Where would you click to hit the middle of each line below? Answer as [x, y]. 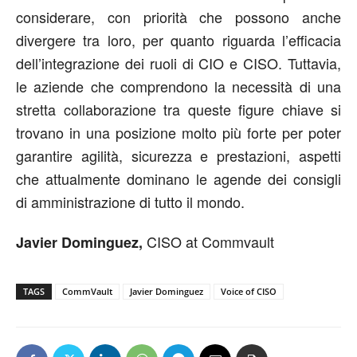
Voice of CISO [249, 291]
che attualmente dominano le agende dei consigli [178, 178]
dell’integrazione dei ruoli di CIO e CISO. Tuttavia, [178, 63]
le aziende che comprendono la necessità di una [178, 86]
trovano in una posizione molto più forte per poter [178, 132]
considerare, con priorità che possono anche [178, 16]
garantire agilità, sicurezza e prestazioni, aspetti [178, 155]
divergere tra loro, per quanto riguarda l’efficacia [178, 39]
